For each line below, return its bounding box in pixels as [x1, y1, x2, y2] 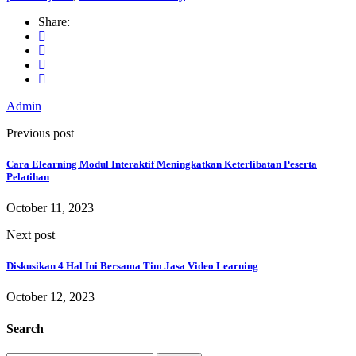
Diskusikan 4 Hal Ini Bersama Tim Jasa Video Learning [6, 260, 258, 273]
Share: [38, 14, 70, 29]
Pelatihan [6, 170, 49, 183]
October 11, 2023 [6, 201, 94, 215]
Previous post [6, 126, 74, 140]
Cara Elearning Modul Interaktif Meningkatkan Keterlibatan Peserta [6, 157, 317, 170]
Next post [6, 228, 55, 242]
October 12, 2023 [6, 290, 95, 304]
